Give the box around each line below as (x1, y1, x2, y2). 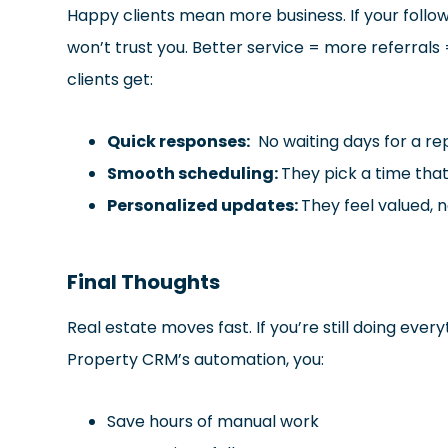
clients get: (67, 67, 154, 91)
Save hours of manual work (107, 409, 320, 433)
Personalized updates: (107, 193, 302, 217)
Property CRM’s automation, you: (67, 347, 325, 371)
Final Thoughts (67, 267, 221, 296)
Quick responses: (107, 129, 251, 153)
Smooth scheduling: (107, 161, 282, 185)
